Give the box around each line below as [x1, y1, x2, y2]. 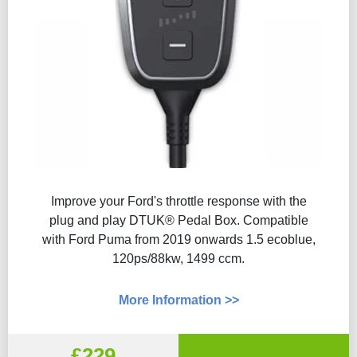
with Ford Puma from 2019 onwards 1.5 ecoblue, [41, 233, 316, 246]
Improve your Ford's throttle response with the [50, 194, 307, 208]
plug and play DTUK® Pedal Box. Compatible [49, 214, 308, 227]
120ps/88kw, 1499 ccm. [112, 252, 245, 265]
